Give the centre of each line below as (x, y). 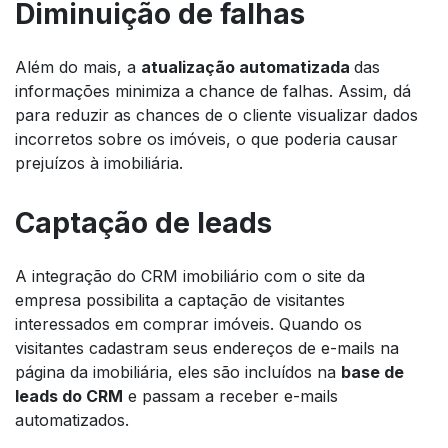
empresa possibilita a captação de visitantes (180, 299)
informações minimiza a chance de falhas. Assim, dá (213, 90)
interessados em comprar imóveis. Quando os (188, 323)
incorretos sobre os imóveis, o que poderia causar (206, 138)
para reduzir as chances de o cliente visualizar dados (216, 114)
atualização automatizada (247, 66)
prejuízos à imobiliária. (99, 162)
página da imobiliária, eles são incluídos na (178, 371)
